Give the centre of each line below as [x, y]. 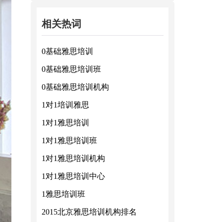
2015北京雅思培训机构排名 [89, 212]
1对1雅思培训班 [69, 140]
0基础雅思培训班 [71, 69]
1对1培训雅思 [65, 105]
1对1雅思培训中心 [73, 176]
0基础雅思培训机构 [75, 87]
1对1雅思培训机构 [73, 158]
